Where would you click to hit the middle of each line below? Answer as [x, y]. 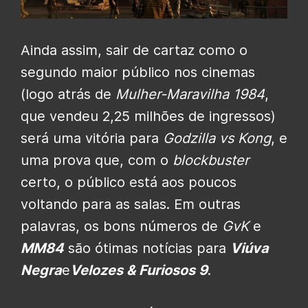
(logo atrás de [68, 94]
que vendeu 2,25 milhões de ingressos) [148, 116]
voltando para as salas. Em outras [131, 204]
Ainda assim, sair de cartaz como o [134, 50]
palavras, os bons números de [121, 226]
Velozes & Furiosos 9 [139, 270]
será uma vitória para [92, 138]
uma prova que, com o [97, 160]
